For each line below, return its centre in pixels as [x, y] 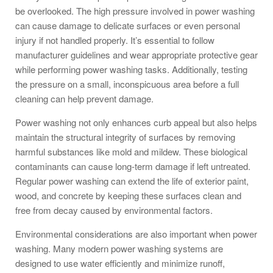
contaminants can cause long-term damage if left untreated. [133, 166]
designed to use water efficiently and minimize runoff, [120, 263]
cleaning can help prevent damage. [84, 98]
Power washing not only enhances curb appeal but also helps [136, 122]
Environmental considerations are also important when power [136, 233]
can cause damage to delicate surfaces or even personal [128, 25]
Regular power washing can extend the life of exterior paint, [132, 180]
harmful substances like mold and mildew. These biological [131, 151]
